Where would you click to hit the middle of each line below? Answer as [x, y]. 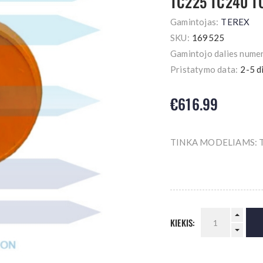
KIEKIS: [183, 222]
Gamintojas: [195, 22]
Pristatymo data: [204, 69]
